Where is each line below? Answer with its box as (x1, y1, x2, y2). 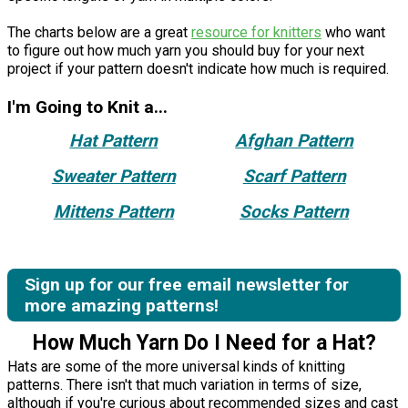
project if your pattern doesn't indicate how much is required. (7, 60, 389, 78)
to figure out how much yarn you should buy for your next (7, 42, 364, 60)
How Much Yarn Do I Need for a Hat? (32, 330, 376, 355)
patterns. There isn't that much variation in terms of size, (7, 375, 362, 393)
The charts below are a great (7, 24, 191, 42)
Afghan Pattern (235, 130, 354, 152)
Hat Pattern (69, 130, 158, 152)
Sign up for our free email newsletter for (25, 273, 350, 295)
